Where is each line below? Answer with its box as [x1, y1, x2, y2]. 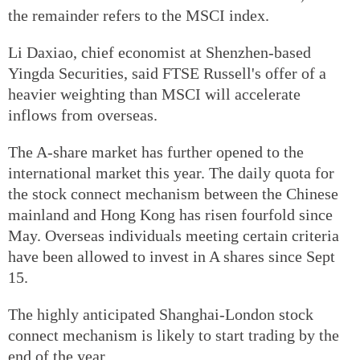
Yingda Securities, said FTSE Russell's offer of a [8, 63, 326, 82]
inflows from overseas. [8, 105, 157, 124]
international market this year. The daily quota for [8, 163, 334, 182]
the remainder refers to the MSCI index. [8, 6, 269, 24]
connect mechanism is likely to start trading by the [8, 325, 339, 344]
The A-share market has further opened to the [8, 142, 304, 161]
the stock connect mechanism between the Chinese [8, 184, 338, 202]
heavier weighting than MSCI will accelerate [8, 84, 301, 103]
